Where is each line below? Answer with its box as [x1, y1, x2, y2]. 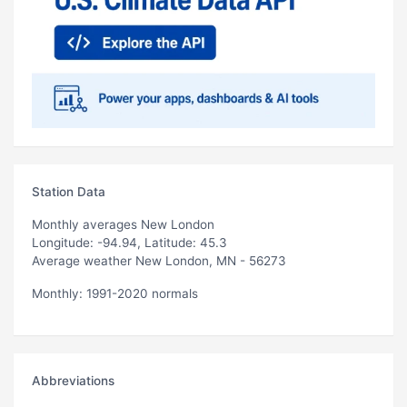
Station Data [32, 184, 105, 199]
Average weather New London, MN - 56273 [32, 253, 286, 268]
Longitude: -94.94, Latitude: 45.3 [32, 234, 227, 250]
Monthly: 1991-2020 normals [32, 285, 198, 301]
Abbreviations [32, 372, 114, 388]
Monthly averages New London [32, 216, 214, 232]
